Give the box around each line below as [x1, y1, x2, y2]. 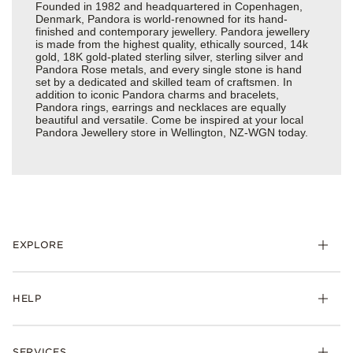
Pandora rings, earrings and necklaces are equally [35, 101, 286, 114]
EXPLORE [13, 239, 64, 251]
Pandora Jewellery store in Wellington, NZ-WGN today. [35, 126, 308, 139]
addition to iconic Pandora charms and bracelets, [35, 88, 279, 102]
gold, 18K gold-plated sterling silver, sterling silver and [35, 50, 303, 64]
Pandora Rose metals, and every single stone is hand [35, 63, 302, 76]
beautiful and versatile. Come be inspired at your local [35, 113, 303, 127]
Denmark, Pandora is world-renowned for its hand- [35, 13, 288, 26]
